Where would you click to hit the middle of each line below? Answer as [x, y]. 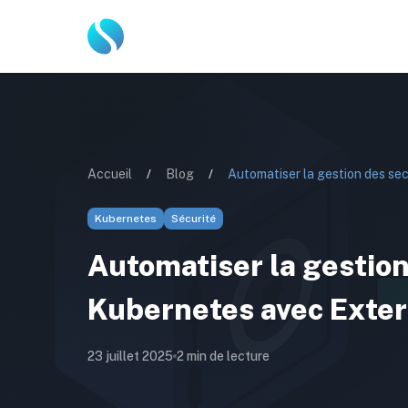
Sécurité [194, 219]
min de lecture [227, 356]
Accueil [110, 174]
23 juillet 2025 [130, 356]
